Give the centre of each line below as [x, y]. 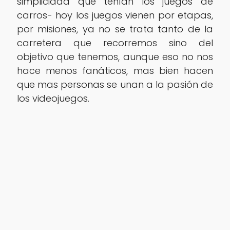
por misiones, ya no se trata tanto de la [115, 29]
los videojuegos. [53, 99]
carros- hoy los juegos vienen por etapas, [115, 15]
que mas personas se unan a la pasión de [115, 85]
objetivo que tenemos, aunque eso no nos [115, 57]
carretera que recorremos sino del [115, 43]
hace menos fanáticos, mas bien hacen [115, 71]
